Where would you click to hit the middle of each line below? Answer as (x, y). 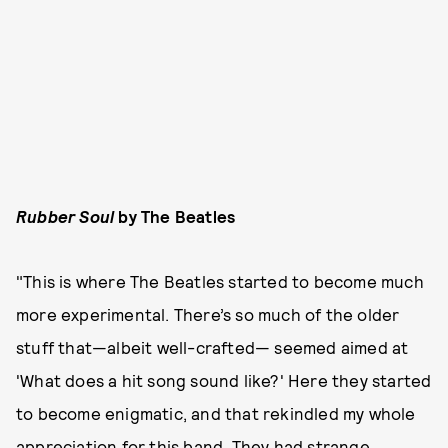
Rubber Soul (65, 216)
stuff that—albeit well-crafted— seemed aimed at (212, 347)
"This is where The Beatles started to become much (220, 281)
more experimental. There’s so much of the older (208, 314)
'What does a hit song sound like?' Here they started (224, 380)
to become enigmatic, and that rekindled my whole (216, 413)
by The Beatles (175, 216)
